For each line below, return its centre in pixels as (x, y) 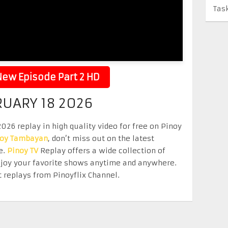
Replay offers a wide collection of (102, 151)
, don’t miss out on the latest (101, 138)
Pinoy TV (23, 151)
